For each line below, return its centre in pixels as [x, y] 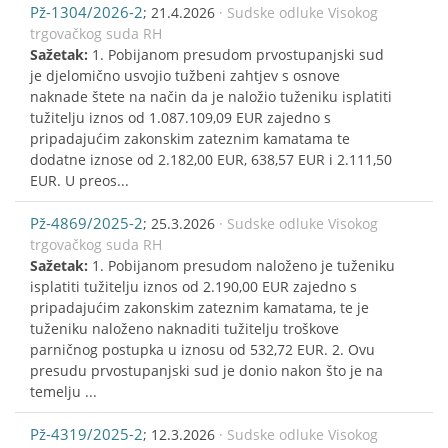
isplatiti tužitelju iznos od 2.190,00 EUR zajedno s [193, 286]
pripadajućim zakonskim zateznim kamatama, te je [199, 307]
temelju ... [63, 391]
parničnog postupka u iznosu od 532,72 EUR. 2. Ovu [202, 349]
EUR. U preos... [79, 180]
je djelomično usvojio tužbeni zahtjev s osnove [185, 75]
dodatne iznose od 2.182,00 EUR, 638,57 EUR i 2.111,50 [211, 159]
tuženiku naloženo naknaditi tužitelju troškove [184, 328]
